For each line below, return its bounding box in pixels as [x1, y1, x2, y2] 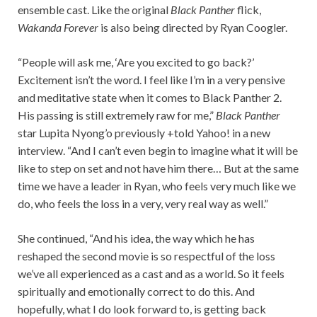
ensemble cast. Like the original [18, 3, 171, 17]
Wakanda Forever [18, 21, 100, 35]
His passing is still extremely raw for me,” [18, 108, 216, 122]
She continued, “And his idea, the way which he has [18, 231, 255, 246]
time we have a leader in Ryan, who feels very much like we [18, 179, 296, 193]
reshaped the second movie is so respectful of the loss [18, 249, 275, 263]
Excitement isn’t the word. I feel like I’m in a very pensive [18, 73, 285, 87]
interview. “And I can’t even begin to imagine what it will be [18, 144, 298, 158]
